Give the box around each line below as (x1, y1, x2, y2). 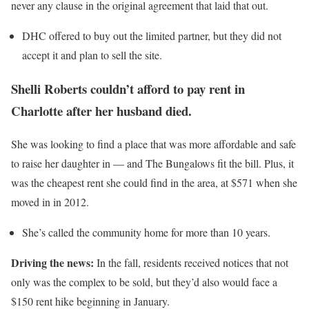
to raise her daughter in (11, 156, 113, 171)
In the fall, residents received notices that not (94, 255, 288, 270)
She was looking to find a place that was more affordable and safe (11, 137, 296, 152)
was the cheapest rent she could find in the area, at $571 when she (11, 175, 297, 190)
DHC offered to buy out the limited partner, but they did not (22, 28, 281, 43)
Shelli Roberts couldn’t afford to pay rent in (11, 79, 245, 98)
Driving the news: (11, 255, 94, 271)
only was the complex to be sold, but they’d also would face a (11, 275, 277, 290)
